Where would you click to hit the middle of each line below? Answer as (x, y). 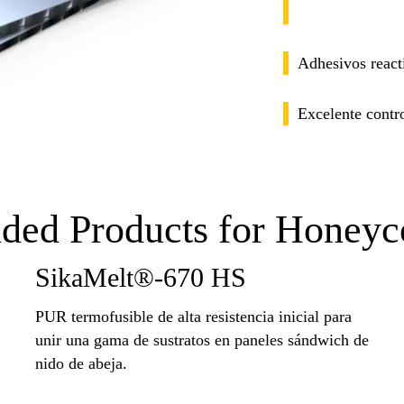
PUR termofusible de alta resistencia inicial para (193, 316)
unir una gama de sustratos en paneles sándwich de (202, 340)
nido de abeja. (81, 363)
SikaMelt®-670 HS (140, 278)
